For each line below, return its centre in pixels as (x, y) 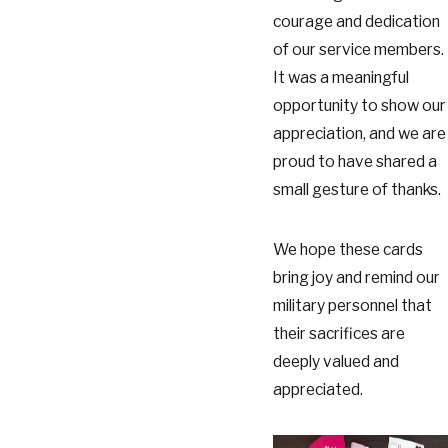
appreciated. (317, 389)
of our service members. (358, 50)
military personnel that (352, 305)
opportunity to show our (359, 106)
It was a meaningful (340, 78)
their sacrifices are (338, 333)
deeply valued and (335, 361)
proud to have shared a (354, 162)
